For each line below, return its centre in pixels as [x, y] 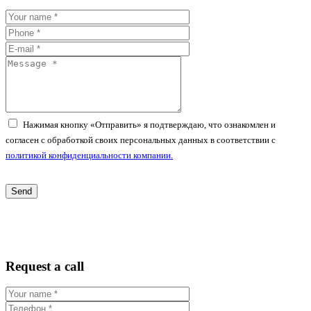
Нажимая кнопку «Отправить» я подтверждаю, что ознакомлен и [149, 125]
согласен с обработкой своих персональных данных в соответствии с [141, 141]
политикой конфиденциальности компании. [89, 156]
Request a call [45, 266]
